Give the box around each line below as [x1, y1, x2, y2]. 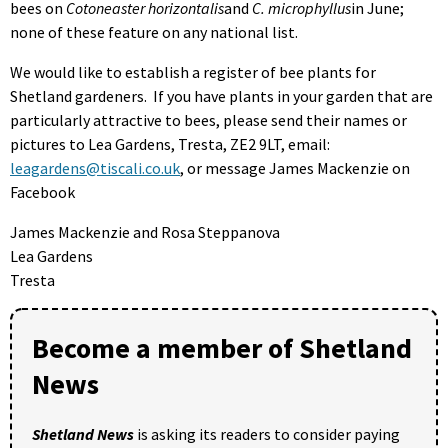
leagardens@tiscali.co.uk [10, 157, 180, 178]
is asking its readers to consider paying [134, 423, 400, 444]
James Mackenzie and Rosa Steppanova [10, 221, 280, 242]
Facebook [10, 181, 75, 202]
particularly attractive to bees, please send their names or [10, 109, 407, 130]
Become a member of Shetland [32, 329, 412, 366]
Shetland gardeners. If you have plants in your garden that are [10, 85, 433, 106]
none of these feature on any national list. [10, 21, 298, 42]
